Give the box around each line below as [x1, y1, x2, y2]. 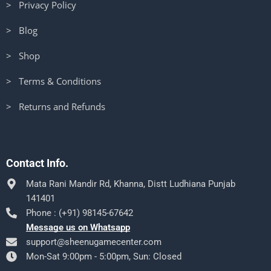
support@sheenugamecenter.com [26, 237, 162, 248]
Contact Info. [6, 157, 68, 170]
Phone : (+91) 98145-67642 [26, 207, 133, 219]
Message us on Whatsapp [26, 222, 130, 233]
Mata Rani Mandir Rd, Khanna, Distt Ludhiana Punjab [26, 178, 235, 190]
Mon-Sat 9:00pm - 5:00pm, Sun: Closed [26, 251, 181, 263]
